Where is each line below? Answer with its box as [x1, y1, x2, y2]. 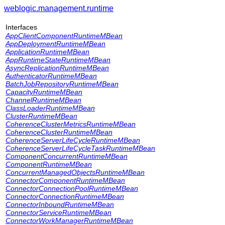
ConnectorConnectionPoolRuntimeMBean [6, 184, 138, 192]
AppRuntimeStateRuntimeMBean [6, 56, 110, 64]
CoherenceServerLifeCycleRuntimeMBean [6, 136, 140, 144]
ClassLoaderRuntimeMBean [6, 104, 95, 112]
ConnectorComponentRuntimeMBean [6, 176, 125, 184]
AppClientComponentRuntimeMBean [6, 32, 123, 40]
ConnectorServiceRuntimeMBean [6, 208, 111, 216]
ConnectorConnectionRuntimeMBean [6, 192, 124, 200]
